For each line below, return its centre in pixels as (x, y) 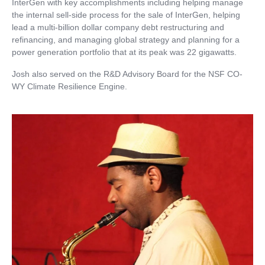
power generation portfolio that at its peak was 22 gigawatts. (124, 52)
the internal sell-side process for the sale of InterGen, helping (126, 14)
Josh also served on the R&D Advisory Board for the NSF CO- (127, 74)
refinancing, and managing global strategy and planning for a (126, 39)
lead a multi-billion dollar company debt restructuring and (118, 27)
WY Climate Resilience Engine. (70, 86)
